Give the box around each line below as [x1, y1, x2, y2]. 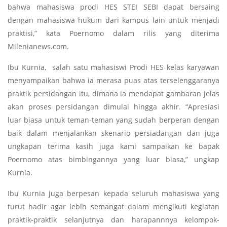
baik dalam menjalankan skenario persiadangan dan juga [8, 128, 219, 138]
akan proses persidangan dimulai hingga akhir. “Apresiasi [8, 101, 219, 111]
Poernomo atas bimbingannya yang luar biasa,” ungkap [8, 154, 219, 164]
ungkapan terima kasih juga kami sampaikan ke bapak [8, 141, 219, 151]
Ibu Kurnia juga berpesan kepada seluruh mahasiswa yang [8, 188, 219, 198]
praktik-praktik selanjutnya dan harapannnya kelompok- [8, 214, 219, 224]
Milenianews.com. [8, 41, 69, 51]
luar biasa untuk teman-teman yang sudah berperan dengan [8, 115, 219, 125]
